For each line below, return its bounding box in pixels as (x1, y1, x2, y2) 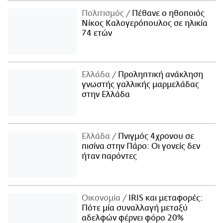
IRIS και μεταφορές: (126, 194, 203, 203)
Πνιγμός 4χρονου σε (116, 132, 195, 141)
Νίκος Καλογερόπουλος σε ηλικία (82, 18, 208, 28)
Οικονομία (82, 194, 123, 203)
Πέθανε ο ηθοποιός (130, 8, 205, 18)
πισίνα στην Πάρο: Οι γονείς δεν (82, 142, 201, 151)
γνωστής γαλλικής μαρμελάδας (82, 80, 200, 90)
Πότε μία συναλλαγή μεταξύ (82, 204, 188, 213)
